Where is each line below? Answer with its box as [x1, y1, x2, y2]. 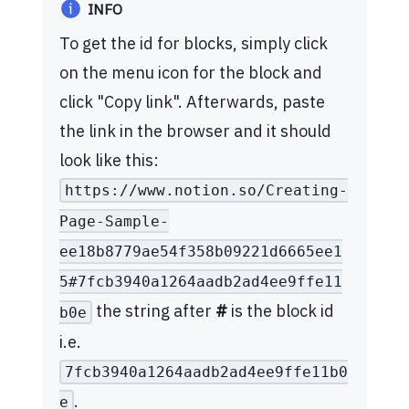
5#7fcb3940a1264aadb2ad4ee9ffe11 [58, 273, 342, 291]
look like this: [58, 149, 159, 171]
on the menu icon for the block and [58, 61, 322, 83]
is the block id [226, 300, 334, 322]
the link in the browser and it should [58, 120, 331, 142]
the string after [91, 300, 215, 322]
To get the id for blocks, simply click [58, 32, 328, 54]
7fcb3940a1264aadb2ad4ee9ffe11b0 [64, 362, 348, 381]
